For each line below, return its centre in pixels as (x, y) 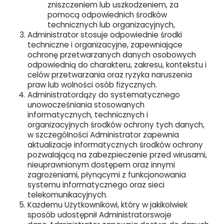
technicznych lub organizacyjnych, (111, 25)
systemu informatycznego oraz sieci (96, 185)
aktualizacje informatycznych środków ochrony (115, 145)
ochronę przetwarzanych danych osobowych (112, 55)
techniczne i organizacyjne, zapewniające (105, 45)
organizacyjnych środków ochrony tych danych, (116, 125)
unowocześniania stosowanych (86, 105)
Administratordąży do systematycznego (104, 95)
